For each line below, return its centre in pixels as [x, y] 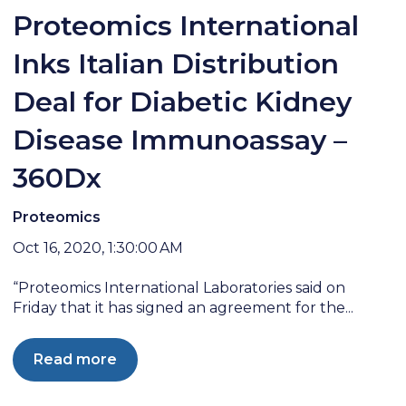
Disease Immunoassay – [180, 140]
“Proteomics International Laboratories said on [179, 287]
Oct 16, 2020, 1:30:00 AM [98, 247]
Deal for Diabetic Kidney [183, 102]
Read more [76, 360]
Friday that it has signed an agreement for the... [184, 307]
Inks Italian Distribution [176, 64]
